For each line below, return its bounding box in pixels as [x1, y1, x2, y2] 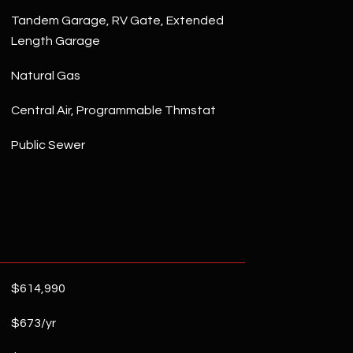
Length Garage [10, 35, 100, 47]
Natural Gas [10, 69, 80, 82]
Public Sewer [10, 139, 85, 151]
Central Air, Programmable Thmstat [10, 104, 216, 117]
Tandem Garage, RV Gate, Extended [10, 14, 224, 27]
